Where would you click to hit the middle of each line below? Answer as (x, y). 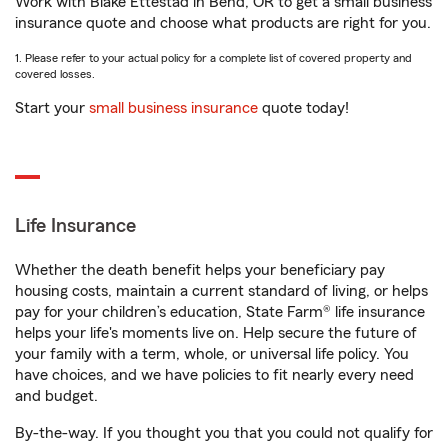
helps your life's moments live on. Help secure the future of (216, 333)
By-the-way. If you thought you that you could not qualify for (224, 433)
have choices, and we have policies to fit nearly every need (214, 375)
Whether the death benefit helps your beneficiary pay (200, 270)
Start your (52, 108)
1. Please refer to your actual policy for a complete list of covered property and (213, 58)
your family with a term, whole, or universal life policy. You (212, 354)
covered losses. (55, 74)
